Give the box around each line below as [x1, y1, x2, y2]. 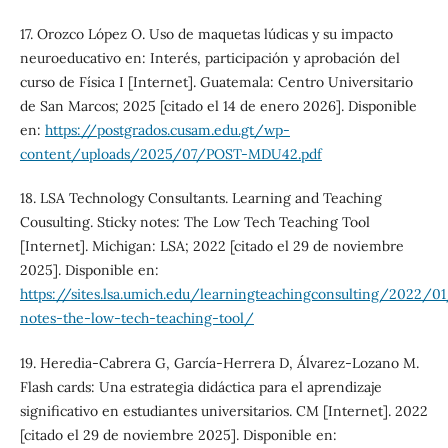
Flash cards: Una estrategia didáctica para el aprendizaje [19, 377, 382, 396]
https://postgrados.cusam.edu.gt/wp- [44, 121, 290, 140]
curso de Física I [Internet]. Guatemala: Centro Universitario [19, 73, 413, 92]
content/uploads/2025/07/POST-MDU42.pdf [19, 145, 322, 164]
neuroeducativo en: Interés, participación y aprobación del [19, 49, 400, 68]
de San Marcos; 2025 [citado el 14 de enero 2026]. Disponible [19, 97, 417, 116]
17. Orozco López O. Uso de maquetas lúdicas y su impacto [19, 25, 393, 44]
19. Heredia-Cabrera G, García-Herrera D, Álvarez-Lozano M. [19, 353, 419, 372]
